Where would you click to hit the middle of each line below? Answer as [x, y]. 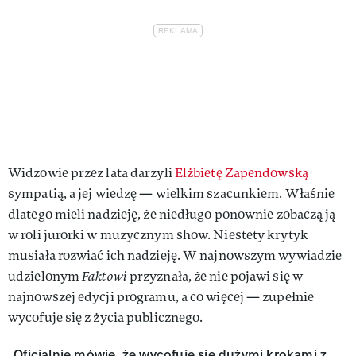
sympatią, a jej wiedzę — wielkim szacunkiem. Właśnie [172, 193]
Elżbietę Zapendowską [241, 172]
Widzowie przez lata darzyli [91, 172]
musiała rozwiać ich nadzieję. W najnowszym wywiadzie [175, 255]
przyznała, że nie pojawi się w [215, 276]
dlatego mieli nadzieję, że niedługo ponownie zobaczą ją [172, 214]
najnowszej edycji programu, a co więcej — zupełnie [161, 296]
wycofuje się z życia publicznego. [106, 317]
